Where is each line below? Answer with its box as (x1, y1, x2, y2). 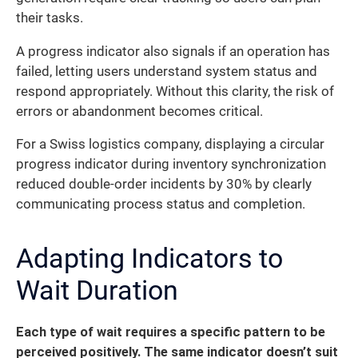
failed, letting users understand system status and (16, 63, 317, 79)
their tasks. (16, 10, 83, 26)
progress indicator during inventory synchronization (16, 157, 326, 173)
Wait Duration (16, 274, 178, 307)
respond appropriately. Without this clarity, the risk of (16, 83, 334, 99)
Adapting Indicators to (16, 242, 283, 275)
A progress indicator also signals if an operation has (16, 43, 330, 59)
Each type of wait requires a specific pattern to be (16, 324, 325, 340)
